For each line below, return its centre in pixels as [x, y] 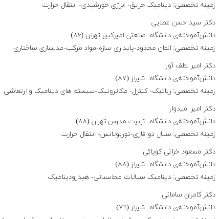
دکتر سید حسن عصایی [183, 23]
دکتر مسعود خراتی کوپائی [179, 152]
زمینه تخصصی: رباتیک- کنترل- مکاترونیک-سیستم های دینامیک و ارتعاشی [109, 91]
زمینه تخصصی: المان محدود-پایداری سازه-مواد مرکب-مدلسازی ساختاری [114, 48]
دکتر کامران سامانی [188, 195]
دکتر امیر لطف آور [190, 66]
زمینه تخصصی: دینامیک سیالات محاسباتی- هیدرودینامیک [131, 177]
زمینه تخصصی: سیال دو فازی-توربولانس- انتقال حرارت [138, 134]
